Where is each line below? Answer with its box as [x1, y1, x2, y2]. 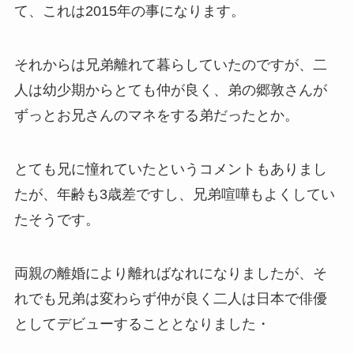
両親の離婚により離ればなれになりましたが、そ [13, 265, 327, 281]
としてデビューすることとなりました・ [13, 315, 270, 332]
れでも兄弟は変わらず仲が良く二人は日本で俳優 [13, 290, 327, 307]
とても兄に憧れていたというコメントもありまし [13, 160, 327, 177]
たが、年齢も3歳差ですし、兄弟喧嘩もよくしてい [13, 186, 335, 202]
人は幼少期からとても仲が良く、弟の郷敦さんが [13, 81, 327, 98]
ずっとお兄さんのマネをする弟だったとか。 [13, 107, 299, 123]
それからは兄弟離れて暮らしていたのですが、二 [13, 56, 327, 73]
